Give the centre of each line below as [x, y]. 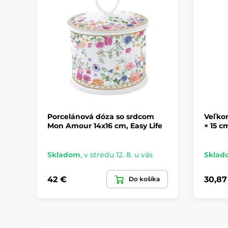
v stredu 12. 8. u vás [118, 155]
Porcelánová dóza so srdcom [101, 117]
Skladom [64, 155]
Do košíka [144, 179]
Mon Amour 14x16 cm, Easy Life [105, 126]
